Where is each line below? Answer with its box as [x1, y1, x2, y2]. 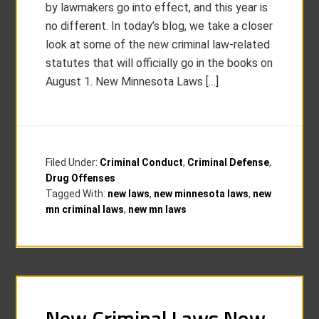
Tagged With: [46, 187, 108, 199]
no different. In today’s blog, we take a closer [46, 19, 273, 33]
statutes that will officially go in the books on [46, 56, 273, 70]
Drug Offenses [46, 172, 116, 184]
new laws [108, 187, 150, 199]
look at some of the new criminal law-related [46, 37, 271, 51]
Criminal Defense [187, 156, 270, 168]
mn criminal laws [46, 203, 125, 215]
